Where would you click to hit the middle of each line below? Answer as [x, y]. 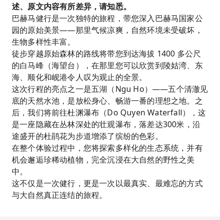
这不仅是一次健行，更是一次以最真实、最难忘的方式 [107, 183]
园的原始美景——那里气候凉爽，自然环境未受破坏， [107, 30]
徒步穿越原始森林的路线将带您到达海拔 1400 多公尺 [107, 54]
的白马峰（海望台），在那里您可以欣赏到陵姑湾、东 [107, 65]
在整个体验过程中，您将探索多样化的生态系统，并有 [107, 148]
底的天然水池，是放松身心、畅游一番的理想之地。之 [107, 101]
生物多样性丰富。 [44, 42]
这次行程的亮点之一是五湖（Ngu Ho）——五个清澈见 [110, 89]
